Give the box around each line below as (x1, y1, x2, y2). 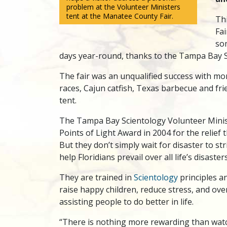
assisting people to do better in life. (59, 196, 194, 207)
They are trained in (59, 172, 134, 183)
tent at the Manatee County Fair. (66, 11, 173, 21)
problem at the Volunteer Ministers (66, 2, 180, 12)
